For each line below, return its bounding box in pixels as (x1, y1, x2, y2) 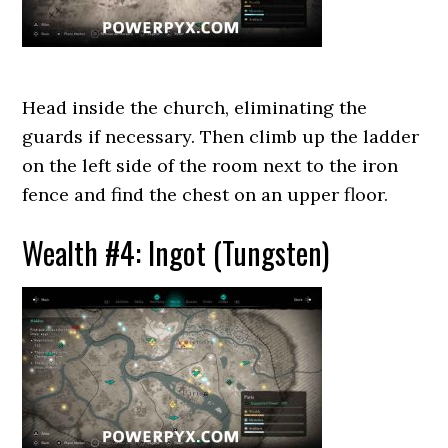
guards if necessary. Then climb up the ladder (22, 125, 420, 148)
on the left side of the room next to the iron (22, 154, 399, 177)
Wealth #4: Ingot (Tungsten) (22, 230, 330, 275)
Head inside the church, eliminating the (22, 96, 368, 119)
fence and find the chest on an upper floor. (22, 183, 389, 206)
